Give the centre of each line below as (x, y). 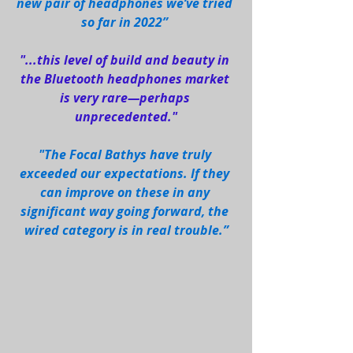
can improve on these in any (126, 193)
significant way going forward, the (126, 212)
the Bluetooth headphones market (126, 79)
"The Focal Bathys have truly (126, 155)
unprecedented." (126, 117)
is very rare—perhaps (126, 98)
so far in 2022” (126, 22)
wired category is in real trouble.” (126, 230)
